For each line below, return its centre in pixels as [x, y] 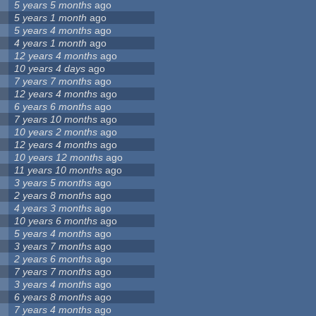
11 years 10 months [59, 170]
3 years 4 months [53, 285]
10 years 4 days [50, 69]
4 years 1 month [51, 43]
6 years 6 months [53, 107]
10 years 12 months [59, 158]
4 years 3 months [53, 208]
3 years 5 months [53, 183]
